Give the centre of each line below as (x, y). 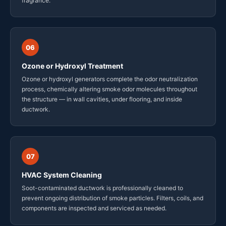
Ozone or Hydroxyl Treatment (72, 66)
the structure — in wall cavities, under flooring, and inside (102, 99)
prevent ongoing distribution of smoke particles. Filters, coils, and (112, 198)
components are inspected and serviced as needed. (94, 208)
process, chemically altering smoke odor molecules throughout (109, 89)
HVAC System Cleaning (62, 175)
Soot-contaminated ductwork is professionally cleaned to (102, 188)
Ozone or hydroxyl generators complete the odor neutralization (110, 79)
